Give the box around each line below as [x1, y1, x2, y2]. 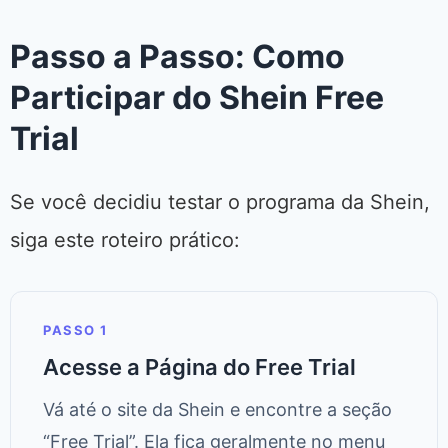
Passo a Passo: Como [10, 37, 345, 77]
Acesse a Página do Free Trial [43, 354, 356, 381]
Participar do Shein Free [10, 78, 384, 118]
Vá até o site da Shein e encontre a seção [43, 399, 392, 421]
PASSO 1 [43, 322, 108, 339]
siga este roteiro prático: [10, 228, 240, 253]
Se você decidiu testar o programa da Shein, [10, 190, 430, 215]
